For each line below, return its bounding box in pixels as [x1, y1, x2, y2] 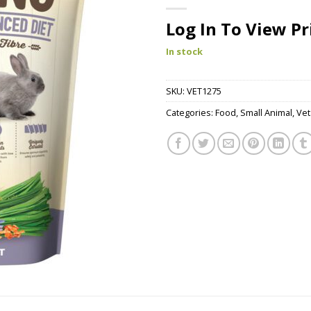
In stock [166, 44, 203, 58]
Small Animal [240, 106, 292, 119]
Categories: [166, 106, 215, 119]
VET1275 [187, 85, 221, 98]
